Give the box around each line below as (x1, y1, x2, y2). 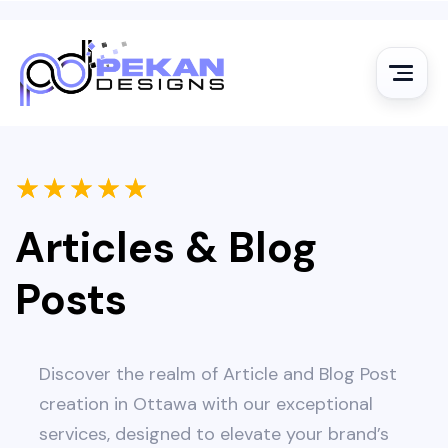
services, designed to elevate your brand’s (39, 422, 389, 446)
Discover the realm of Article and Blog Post (39, 362, 397, 386)
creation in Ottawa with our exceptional (39, 392, 373, 416)
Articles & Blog (15, 220, 317, 275)
